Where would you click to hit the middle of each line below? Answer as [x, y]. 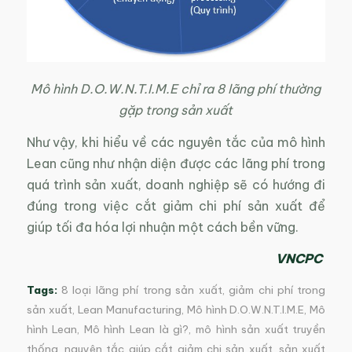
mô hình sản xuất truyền [260, 330]
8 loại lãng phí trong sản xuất [142, 291]
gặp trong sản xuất [176, 110]
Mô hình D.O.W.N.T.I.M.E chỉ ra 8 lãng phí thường [176, 89]
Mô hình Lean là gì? [136, 330]
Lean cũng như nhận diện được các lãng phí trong [176, 163]
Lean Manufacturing [129, 310]
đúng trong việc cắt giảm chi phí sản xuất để [176, 205]
